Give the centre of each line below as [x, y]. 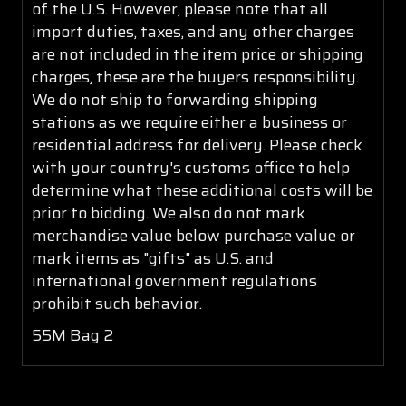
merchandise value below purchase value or [193, 235]
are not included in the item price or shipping [198, 54]
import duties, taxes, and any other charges [193, 31]
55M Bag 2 [72, 335]
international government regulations [174, 280]
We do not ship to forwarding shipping [175, 99]
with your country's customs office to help [191, 167]
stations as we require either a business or [189, 122]
